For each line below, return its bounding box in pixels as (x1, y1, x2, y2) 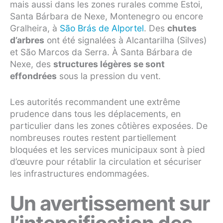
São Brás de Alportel (60, 23, 144, 34)
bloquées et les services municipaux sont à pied (10, 144, 205, 155)
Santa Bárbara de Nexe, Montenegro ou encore (10, 11, 203, 22)
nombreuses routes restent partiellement (10, 132, 176, 143)
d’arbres (10, 35, 44, 46)
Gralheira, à (10, 23, 60, 34)
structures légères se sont (53, 59, 165, 70)
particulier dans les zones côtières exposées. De (10, 120, 208, 131)
